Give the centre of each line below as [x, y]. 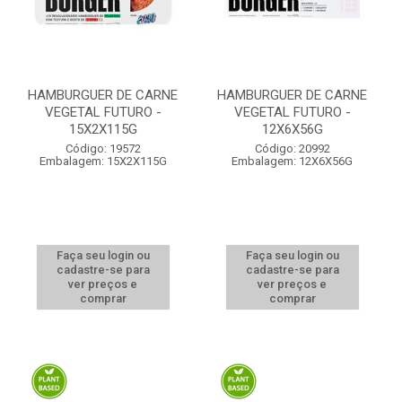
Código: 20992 [292, 149]
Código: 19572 [103, 149]
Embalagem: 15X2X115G [103, 161]
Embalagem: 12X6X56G [292, 161]
